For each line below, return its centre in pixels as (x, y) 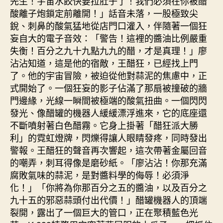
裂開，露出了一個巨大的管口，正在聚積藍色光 (104, 212)
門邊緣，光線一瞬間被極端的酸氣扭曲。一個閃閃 (109, 100)
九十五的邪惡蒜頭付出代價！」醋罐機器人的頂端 (109, 199)
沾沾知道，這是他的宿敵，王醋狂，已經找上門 (104, 62)
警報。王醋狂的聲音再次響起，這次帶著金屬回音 (109, 150)
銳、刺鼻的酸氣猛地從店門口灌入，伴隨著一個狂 (109, 25)
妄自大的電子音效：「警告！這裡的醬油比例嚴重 (109, 38)
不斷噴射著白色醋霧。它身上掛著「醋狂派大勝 (104, 125)
